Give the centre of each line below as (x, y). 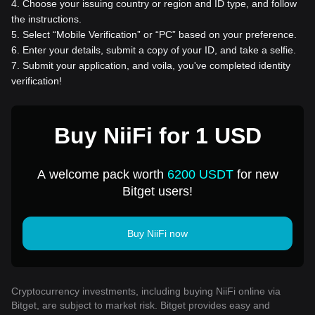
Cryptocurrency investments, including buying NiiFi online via (146, 291)
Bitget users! (157, 192)
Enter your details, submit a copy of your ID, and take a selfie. (159, 50)
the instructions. (46, 19)
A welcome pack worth (102, 175)
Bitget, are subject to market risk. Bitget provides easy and (141, 306)
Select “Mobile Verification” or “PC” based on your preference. (160, 35)
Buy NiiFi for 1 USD (157, 136)
